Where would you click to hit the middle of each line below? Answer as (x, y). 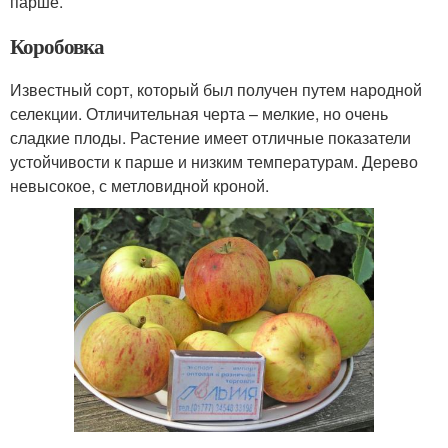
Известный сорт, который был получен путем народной (216, 89)
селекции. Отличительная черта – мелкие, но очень (199, 113)
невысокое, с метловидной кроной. (139, 185)
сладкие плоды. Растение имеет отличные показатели (210, 137)
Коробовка (57, 45)
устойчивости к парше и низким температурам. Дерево (214, 161)
